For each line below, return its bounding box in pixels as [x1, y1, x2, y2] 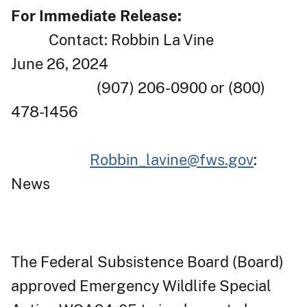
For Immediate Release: [11, 6, 185, 25]
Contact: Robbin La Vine [11, 30, 214, 49]
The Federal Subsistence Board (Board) [11, 252, 284, 271]
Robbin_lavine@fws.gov [90, 150, 254, 169]
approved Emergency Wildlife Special [11, 276, 271, 295]
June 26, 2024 [11, 54, 293, 73]
